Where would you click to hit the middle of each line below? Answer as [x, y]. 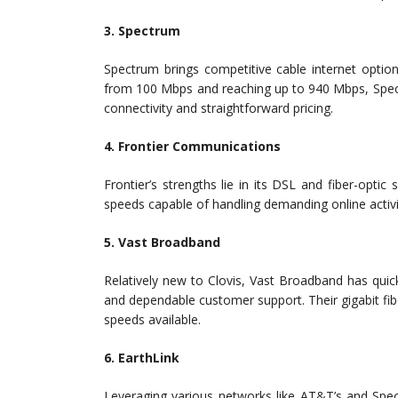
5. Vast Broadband [162, 243]
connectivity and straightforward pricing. [219, 108]
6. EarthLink [142, 358]
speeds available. [152, 320]
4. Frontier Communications [192, 147]
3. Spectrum [142, 31]
